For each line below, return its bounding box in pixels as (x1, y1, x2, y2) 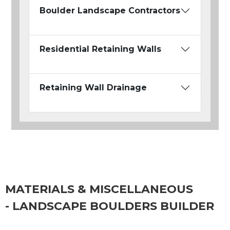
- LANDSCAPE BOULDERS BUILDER (5, 199, 214, 214)
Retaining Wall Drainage (40, 83, 147, 93)
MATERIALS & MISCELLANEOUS (5, 182, 193, 197)
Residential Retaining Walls (40, 44, 161, 54)
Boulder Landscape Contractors (40, 6, 180, 16)
